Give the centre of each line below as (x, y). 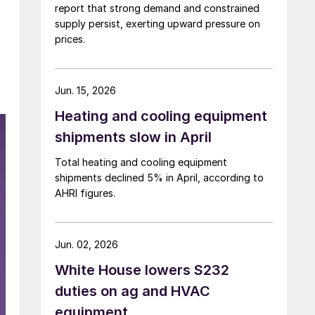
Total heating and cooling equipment (141, 162)
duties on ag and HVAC (133, 291)
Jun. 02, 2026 (86, 244)
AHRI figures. (85, 193)
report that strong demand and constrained (157, 8)
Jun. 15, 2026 (85, 90)
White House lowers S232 (142, 270)
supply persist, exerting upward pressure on (157, 23)
